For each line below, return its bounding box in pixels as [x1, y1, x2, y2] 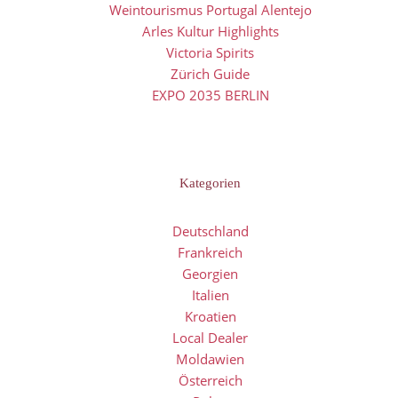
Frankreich [178, 243, 243, 261]
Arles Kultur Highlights [141, 22, 279, 40]
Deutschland [171, 222, 249, 240]
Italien [191, 286, 229, 304]
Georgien [182, 265, 238, 283]
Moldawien [176, 350, 244, 368]
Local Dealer [172, 329, 248, 346]
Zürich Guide [171, 65, 250, 83]
